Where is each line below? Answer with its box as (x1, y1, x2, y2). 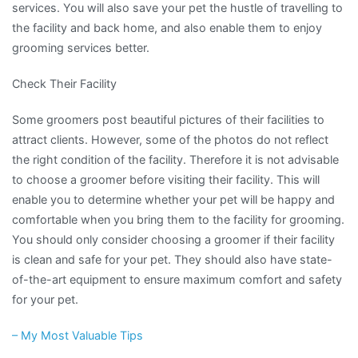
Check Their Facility (12, 76, 117, 90)
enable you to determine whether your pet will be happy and (12, 193, 335, 206)
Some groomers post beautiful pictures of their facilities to (12, 113, 324, 126)
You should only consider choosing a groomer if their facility (12, 233, 335, 246)
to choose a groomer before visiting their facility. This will (12, 173, 320, 186)
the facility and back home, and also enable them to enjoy (12, 20, 322, 34)
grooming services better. (12, 40, 149, 54)
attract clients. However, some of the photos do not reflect (12, 133, 328, 146)
